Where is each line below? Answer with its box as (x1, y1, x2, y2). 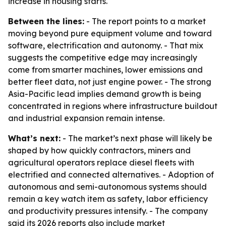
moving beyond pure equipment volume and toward (8, 28, 212, 38)
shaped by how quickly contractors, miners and (8, 145, 191, 155)
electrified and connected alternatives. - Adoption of (8, 169, 214, 180)
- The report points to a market (84, 16, 206, 26)
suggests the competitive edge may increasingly (8, 52, 197, 63)
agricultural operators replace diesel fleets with (8, 157, 194, 167)
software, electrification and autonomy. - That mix (8, 40, 203, 50)
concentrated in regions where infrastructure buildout (8, 101, 217, 111)
